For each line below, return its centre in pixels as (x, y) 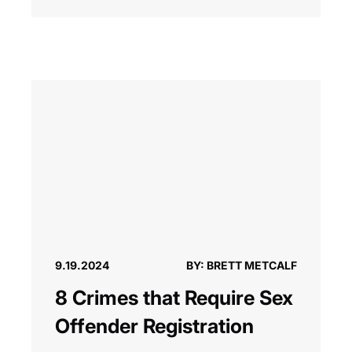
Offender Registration (154, 326)
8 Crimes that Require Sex (174, 298)
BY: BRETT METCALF (242, 266)
